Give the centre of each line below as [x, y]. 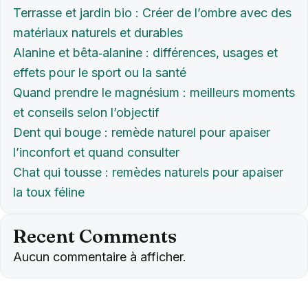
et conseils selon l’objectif [86, 113]
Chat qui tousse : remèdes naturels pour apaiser [148, 173]
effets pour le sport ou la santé [100, 73]
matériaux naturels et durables [98, 33]
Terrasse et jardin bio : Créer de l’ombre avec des [152, 13]
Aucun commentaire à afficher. [100, 257]
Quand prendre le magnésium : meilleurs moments [154, 93]
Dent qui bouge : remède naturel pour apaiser [142, 133]
